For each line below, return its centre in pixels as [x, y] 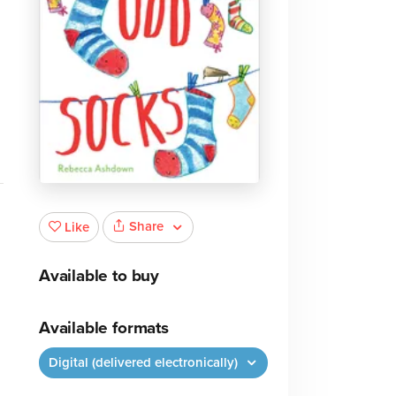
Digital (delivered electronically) [145, 362]
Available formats [103, 327]
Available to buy [99, 275]
